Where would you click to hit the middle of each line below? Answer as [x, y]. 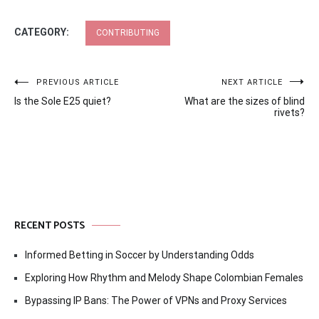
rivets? [289, 112]
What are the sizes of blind [245, 101]
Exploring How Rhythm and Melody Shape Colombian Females [164, 277]
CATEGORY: [43, 32]
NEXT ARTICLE [252, 82]
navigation [56, 115]
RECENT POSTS [49, 226]
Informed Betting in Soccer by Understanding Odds [140, 255]
